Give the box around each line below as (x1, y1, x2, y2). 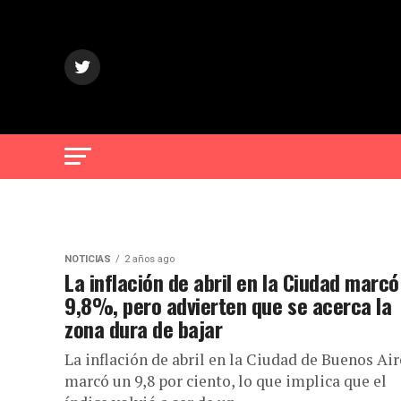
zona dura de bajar (64, 312, 223, 345)
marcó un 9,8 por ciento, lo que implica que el (64, 371, 387, 391)
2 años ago (124, 253, 175, 265)
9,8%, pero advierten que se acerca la (64, 289, 392, 321)
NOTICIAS (64, 253, 111, 265)
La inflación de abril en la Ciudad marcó (64, 266, 399, 298)
